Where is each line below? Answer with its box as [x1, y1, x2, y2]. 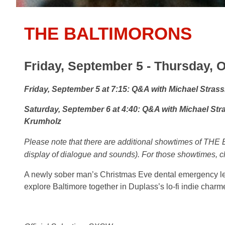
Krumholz [24, 117, 61, 126]
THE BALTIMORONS [24, 24, 192, 43]
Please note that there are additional [24, 138, 153, 146]
